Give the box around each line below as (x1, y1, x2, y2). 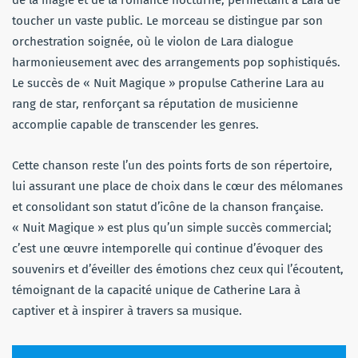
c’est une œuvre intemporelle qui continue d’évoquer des (12, 241, 323, 256)
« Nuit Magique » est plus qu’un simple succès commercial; (12, 220, 332, 235)
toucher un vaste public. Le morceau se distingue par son (12, 13, 323, 28)
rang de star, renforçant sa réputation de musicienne (12, 96, 298, 111)
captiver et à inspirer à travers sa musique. (12, 303, 242, 318)
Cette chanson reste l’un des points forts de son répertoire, (12, 157, 332, 173)
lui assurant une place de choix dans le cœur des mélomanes (12, 178, 343, 193)
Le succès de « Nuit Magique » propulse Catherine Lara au (12, 75, 324, 90)
